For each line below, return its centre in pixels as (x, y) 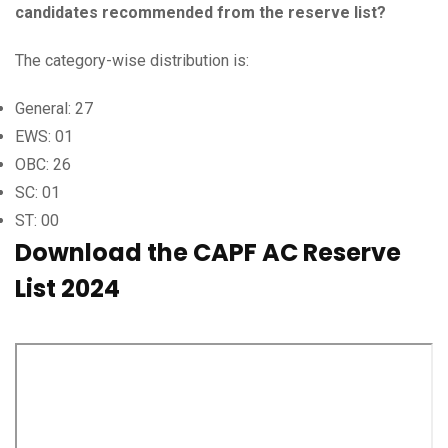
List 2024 (67, 288)
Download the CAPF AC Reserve (208, 252)
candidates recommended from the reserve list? (200, 12)
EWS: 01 (44, 136)
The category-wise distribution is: (132, 60)
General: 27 (54, 108)
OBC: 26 (43, 164)
